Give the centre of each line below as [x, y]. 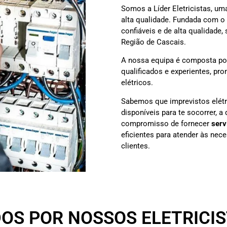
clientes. [136, 146]
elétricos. [137, 83]
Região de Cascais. [154, 42]
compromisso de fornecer [166, 123]
